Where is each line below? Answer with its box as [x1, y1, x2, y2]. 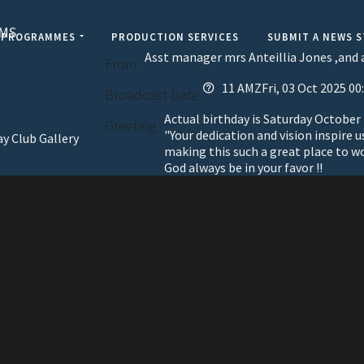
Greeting [104, 116, 156, 135]
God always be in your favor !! [163, 159, 323, 175]
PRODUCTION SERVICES [110, 30, 239, 43]
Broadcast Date [104, 85, 199, 104]
